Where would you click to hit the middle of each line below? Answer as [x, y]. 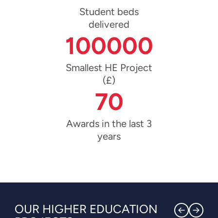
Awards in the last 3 [109, 124]
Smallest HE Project [109, 68]
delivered [109, 25]
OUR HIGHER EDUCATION [86, 209]
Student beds [109, 12]
